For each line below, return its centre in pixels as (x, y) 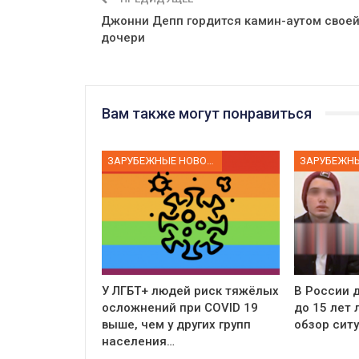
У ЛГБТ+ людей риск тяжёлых (190, 291)
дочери (123, 37)
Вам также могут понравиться (207, 113)
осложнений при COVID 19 (180, 308)
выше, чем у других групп (176, 325)
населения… (138, 342)
